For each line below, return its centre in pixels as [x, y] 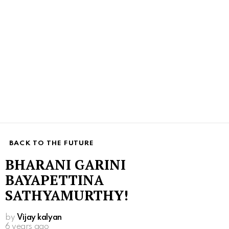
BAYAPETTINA [54, 180]
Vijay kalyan [39, 217]
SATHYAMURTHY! [67, 195]
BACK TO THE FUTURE [52, 143]
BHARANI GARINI [65, 164]
